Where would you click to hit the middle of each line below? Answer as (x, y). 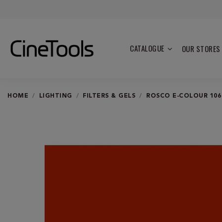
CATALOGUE (148, 48)
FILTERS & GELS (109, 96)
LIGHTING (55, 96)
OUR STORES (201, 48)
